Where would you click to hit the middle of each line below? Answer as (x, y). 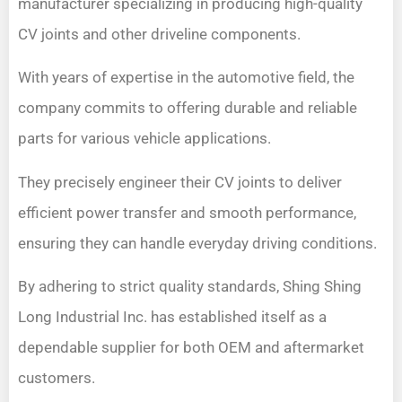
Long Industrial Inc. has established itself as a (172, 317)
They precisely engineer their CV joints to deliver (180, 182)
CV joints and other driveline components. (159, 35)
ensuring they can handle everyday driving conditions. (197, 243)
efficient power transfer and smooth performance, (187, 212)
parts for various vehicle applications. (144, 139)
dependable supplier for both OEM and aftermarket (191, 348)
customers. (57, 378)
